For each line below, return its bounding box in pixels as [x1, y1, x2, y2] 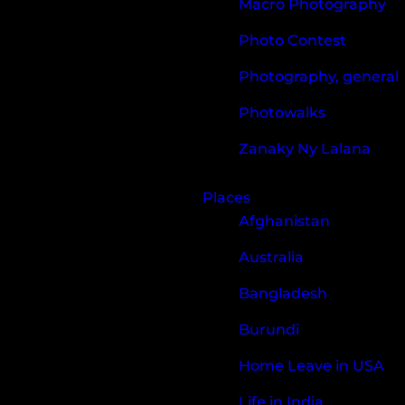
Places [202, 188, 250, 206]
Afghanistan [239, 212, 330, 230]
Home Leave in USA [239, 356, 384, 374]
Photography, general [239, 67, 399, 85]
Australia [239, 248, 304, 266]
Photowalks [239, 103, 325, 121]
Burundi [239, 320, 299, 338]
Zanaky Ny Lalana [239, 139, 371, 157]
